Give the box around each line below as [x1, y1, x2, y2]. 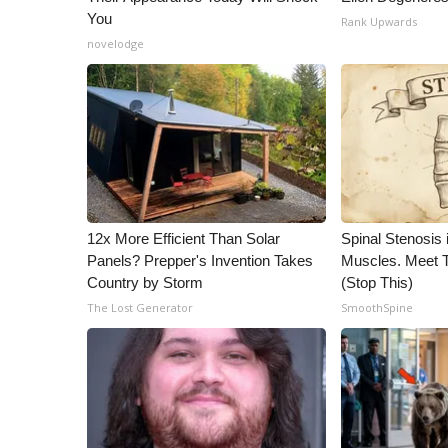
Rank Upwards [341, 14, 418, 29]
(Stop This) [341, 274, 414, 291]
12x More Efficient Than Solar [87, 230, 280, 247]
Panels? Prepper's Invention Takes [87, 252, 313, 269]
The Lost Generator [87, 300, 193, 315]
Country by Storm [87, 274, 203, 291]
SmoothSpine [341, 300, 414, 315]
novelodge [87, 36, 144, 51]
